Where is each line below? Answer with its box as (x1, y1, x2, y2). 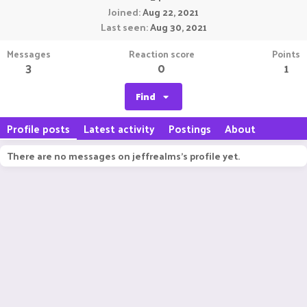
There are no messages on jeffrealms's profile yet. (7, 147, 240, 164)
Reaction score (128, 45, 195, 62)
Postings (169, 119, 211, 138)
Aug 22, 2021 (143, 3, 199, 21)
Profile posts (7, 119, 70, 138)
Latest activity (84, 119, 155, 138)
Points (272, 45, 300, 62)
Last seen (100, 19, 146, 36)
